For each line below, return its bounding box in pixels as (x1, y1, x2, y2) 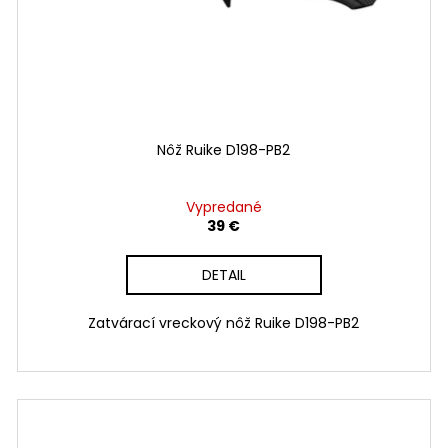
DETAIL (201, 265, 246, 286)
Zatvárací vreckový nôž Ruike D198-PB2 (88, 313, 360, 334)
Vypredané (185, 197, 262, 218)
